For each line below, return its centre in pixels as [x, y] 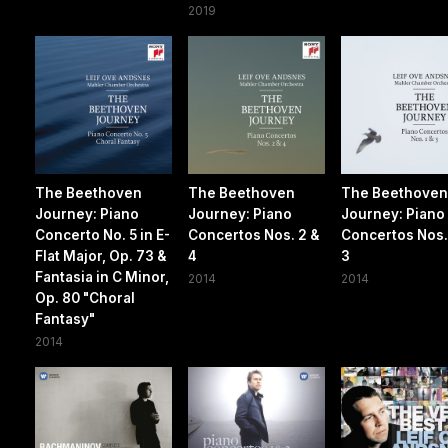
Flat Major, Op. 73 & [100, 255]
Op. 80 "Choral [85, 297]
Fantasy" [65, 318]
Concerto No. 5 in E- [102, 234]
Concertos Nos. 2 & [254, 234]
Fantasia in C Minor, [102, 276]
